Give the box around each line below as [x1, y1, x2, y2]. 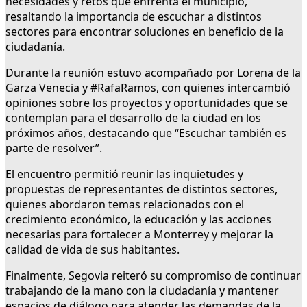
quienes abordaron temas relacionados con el [5, 197, 244, 212]
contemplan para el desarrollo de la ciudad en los [5, 110, 261, 126]
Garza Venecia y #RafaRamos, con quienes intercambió [5, 80, 291, 96]
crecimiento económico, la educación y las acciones [5, 212, 271, 228]
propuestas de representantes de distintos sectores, [5, 182, 278, 197]
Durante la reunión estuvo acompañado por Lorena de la [5, 65, 301, 81]
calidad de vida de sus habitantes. [5, 242, 180, 258]
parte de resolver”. [5, 140, 102, 156]
